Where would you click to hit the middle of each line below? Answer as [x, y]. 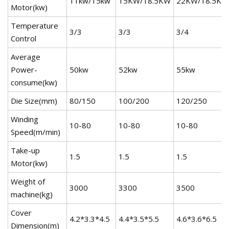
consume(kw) [34, 82]
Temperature [35, 25]
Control [24, 38]
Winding [25, 119]
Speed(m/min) [36, 132]
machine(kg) [32, 194]
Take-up [25, 150]
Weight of [28, 181]
